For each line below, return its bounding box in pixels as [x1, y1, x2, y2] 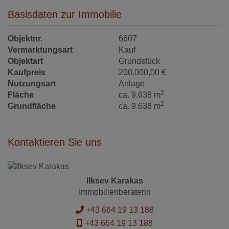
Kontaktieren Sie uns [8, 136, 102, 148]
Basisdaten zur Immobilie [8, 8, 122, 20]
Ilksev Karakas [86, 176, 143, 185]
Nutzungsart [8, 79, 56, 88]
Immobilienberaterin [78, 187, 151, 196]
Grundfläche [8, 101, 56, 110]
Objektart [8, 56, 43, 65]
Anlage [119, 79, 145, 88]
